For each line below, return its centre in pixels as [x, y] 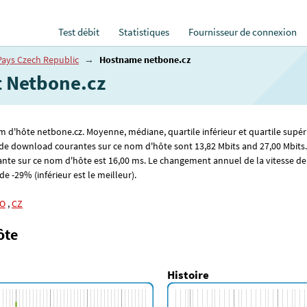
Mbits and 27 [243, 146]
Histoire [188, 275]
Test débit [79, 32]
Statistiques [144, 32]
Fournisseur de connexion [243, 32]
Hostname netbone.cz [145, 60]
